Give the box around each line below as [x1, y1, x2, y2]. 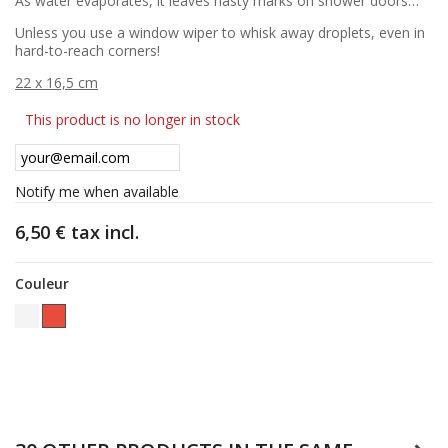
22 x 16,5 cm [15, 72, 98, 92]
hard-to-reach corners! [15, 40, 160, 60]
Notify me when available [15, 181, 179, 201]
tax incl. [66, 219, 139, 244]
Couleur [15, 273, 73, 293]
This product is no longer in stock [25, 109, 240, 129]
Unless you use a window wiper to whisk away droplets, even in [15, 22, 425, 42]
